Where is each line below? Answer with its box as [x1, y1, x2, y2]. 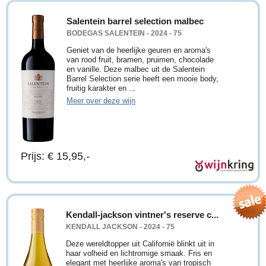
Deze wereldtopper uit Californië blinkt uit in [66, 239, 215, 249]
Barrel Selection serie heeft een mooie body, [66, 74, 219, 83]
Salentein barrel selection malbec [66, 15, 204, 26]
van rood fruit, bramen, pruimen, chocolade [66, 55, 214, 64]
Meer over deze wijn [66, 96, 136, 105]
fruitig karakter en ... [66, 83, 137, 93]
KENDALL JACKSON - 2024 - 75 [66, 223, 175, 231]
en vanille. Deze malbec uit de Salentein [66, 64, 205, 74]
